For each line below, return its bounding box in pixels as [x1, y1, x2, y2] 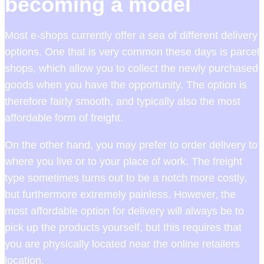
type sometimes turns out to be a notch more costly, [5, 172, 247, 184]
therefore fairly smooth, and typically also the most [5, 95, 240, 108]
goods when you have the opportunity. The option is [5, 79, 247, 91]
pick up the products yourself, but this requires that [5, 222, 242, 234]
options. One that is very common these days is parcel [5, 46, 259, 58]
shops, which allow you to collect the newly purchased [5, 62, 258, 75]
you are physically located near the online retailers [5, 238, 240, 250]
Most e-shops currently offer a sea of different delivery [5, 29, 258, 42]
